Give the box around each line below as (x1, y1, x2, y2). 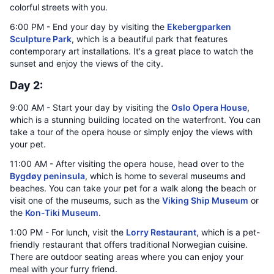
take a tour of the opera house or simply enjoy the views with (10, 127, 253, 137)
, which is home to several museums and (85, 171, 246, 181)
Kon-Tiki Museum (25, 207, 98, 218)
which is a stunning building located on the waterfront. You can (10, 114, 261, 125)
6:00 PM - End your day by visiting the (10, 21, 167, 32)
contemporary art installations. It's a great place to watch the (10, 46, 253, 56)
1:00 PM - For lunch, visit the (10, 227, 126, 237)
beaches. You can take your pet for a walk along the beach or (10, 183, 256, 193)
